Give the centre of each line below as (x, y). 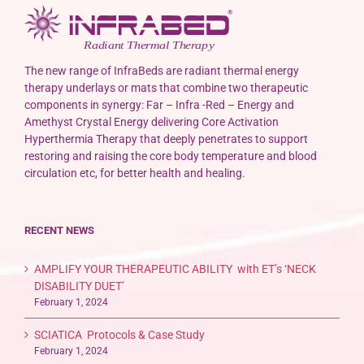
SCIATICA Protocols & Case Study (119, 335)
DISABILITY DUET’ (79, 286)
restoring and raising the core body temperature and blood (171, 156)
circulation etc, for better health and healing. (135, 173)
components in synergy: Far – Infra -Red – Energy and (159, 105)
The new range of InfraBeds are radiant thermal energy (162, 71)
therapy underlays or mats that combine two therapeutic (166, 88)
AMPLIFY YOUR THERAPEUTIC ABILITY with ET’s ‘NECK (175, 269)
